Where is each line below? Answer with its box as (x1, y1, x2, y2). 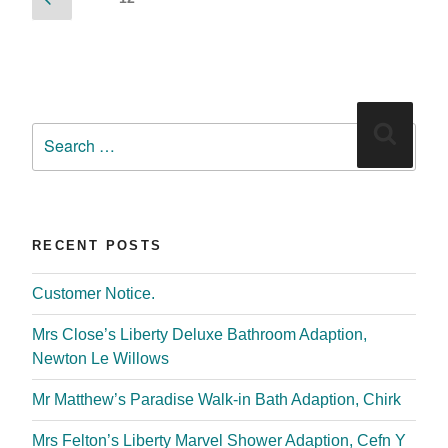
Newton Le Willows (32, 349, 169, 367)
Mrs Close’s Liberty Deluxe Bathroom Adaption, (32, 325, 367, 343)
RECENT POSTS (32, 238, 163, 254)
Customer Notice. (32, 284, 155, 302)
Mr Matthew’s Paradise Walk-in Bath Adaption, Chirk (32, 390, 401, 408)
